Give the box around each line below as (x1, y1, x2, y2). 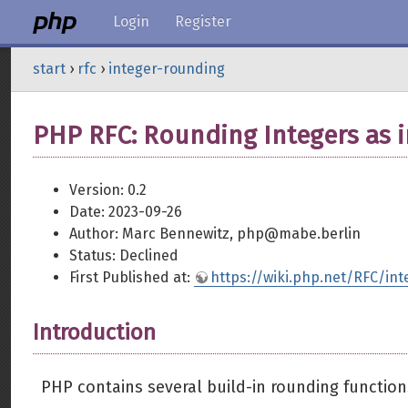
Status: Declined (69, 247, 178, 264)
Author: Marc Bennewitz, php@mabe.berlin (69, 225, 361, 242)
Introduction (33, 320, 156, 345)
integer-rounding (108, 60, 225, 77)
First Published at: (69, 269, 194, 286)
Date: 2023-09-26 (69, 203, 182, 220)
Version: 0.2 (69, 181, 147, 199)
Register (175, 13, 231, 30)
